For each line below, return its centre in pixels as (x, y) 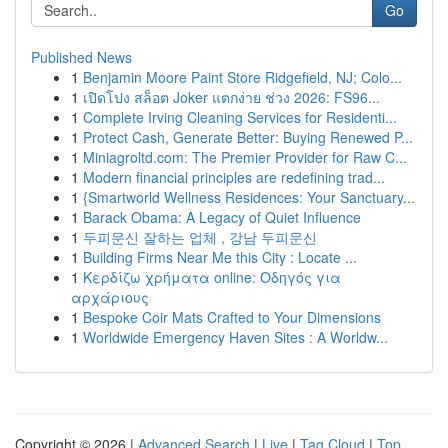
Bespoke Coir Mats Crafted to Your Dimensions (232, 317)
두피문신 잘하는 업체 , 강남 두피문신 (200, 237)
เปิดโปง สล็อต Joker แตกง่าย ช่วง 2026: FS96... (231, 97)
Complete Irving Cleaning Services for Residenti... (240, 117)
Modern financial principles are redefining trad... (234, 177)
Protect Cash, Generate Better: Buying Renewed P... (248, 137)
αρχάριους (110, 297)
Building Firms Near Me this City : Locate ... (220, 257)
